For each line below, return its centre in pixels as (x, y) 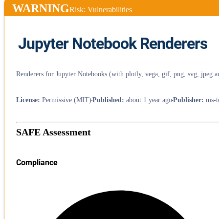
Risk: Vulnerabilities (101, 9)
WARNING (41, 8)
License (27, 100)
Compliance (37, 163)
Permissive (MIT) (67, 100)
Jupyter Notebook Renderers (113, 43)
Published (107, 100)
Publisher (187, 100)
